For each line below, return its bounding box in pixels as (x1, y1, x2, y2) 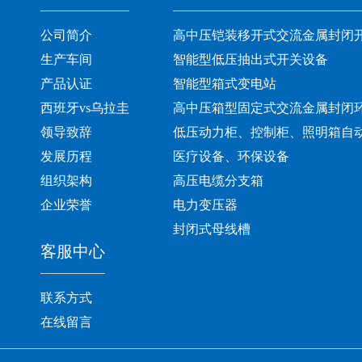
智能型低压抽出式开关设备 (173, 52, 328, 66)
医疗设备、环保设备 (173, 149, 289, 163)
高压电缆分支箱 (173, 173, 263, 187)
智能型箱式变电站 (173, 76, 276, 90)
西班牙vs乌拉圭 (40, 100, 129, 115)
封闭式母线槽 (173, 221, 250, 236)
